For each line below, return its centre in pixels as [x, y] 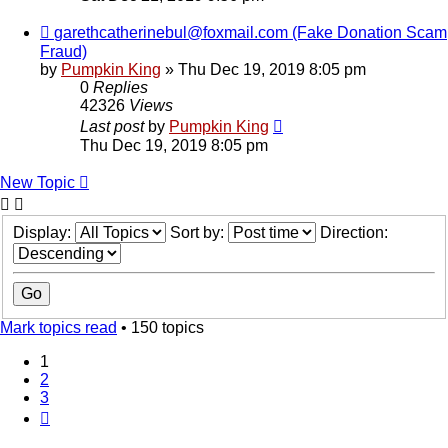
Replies [120, 88]
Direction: [356, 233]
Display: [44, 233]
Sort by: [199, 233]
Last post [114, 127]
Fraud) [63, 52]
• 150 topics [160, 328]
